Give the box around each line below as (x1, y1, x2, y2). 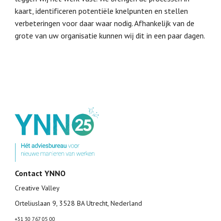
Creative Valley (15, 184, 60, 193)
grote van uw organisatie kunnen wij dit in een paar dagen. (15, 31, 205, 40)
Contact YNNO (15, 168, 66, 179)
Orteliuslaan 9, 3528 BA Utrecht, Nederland (15, 199, 142, 208)
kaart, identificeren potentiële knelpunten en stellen (15, 6, 188, 16)
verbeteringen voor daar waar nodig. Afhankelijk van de (15, 18, 194, 28)
